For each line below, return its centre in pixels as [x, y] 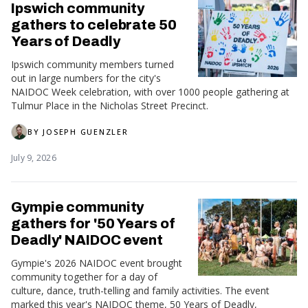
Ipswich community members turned [92, 64]
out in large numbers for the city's [86, 78]
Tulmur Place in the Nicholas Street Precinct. [110, 105]
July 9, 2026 [34, 157]
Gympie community [78, 207]
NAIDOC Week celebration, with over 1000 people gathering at [150, 91]
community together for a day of [84, 276]
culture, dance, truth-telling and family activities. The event [140, 290]
